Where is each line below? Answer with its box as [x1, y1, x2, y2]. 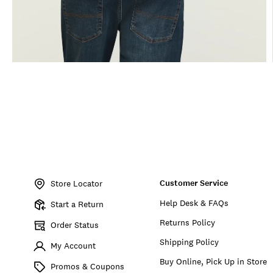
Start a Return [51, 198, 104, 210]
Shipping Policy [160, 236, 219, 247]
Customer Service [160, 177, 229, 189]
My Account [51, 239, 96, 251]
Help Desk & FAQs [160, 197, 229, 208]
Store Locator [51, 177, 102, 189]
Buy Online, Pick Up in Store [160, 255, 268, 267]
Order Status [51, 219, 99, 230]
